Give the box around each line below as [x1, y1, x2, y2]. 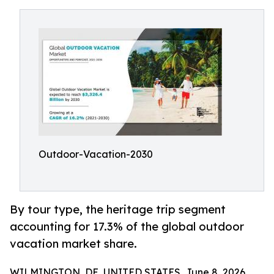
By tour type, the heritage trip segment [10, 202, 226, 217]
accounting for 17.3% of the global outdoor [10, 220, 244, 234]
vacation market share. [10, 237, 137, 251]
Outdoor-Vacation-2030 [39, 148, 153, 160]
